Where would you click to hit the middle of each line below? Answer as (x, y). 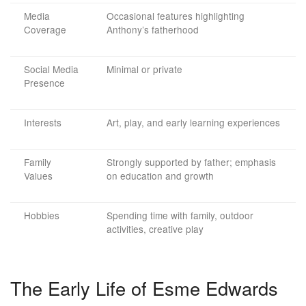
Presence (44, 83)
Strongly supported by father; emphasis (191, 162)
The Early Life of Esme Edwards (144, 288)
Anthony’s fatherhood (153, 30)
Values (38, 176)
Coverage (45, 30)
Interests (43, 123)
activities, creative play (155, 229)
